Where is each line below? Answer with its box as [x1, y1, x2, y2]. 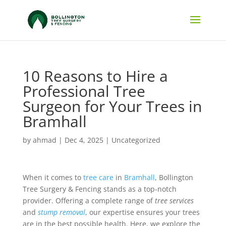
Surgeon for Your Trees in [22, 96, 202, 117]
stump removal [37, 207, 85, 217]
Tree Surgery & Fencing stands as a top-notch [22, 184, 177, 194]
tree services [154, 196, 194, 205]
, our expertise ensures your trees [85, 207, 200, 217]
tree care [83, 173, 114, 182]
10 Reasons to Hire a [22, 66, 168, 86]
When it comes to [22, 173, 83, 182]
